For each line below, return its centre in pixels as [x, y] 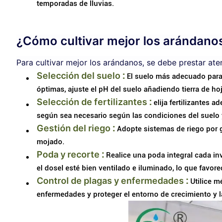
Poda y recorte [68, 154]
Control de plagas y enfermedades [110, 180]
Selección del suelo [78, 75]
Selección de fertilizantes [92, 102]
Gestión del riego [73, 128]
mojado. [50, 141]
